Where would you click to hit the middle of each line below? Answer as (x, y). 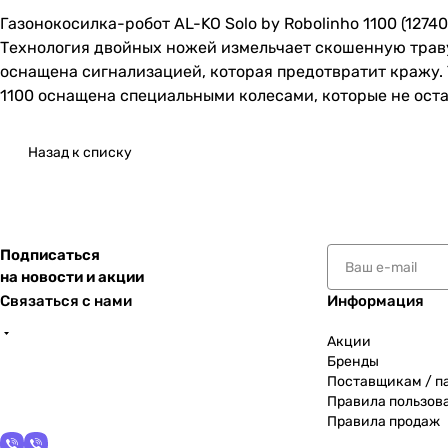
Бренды (353, 362)
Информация (375, 301)
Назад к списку (80, 153)
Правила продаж (383, 422)
